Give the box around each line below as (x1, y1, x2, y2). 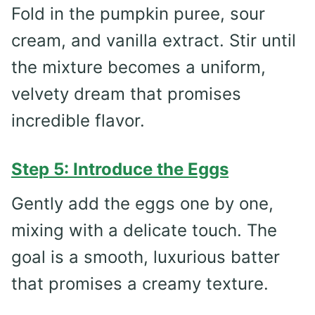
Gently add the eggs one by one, (11, 193, 274, 214)
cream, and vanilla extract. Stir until (11, 30, 296, 51)
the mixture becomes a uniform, (11, 56, 266, 77)
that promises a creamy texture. (11, 273, 269, 294)
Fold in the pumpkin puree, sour (11, 3, 265, 24)
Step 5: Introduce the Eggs (11, 158, 229, 179)
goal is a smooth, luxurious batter (11, 246, 280, 267)
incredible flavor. (11, 110, 145, 131)
